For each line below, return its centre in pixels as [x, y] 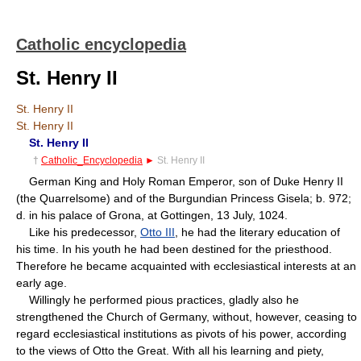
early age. [41, 282]
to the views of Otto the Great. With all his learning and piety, [170, 350]
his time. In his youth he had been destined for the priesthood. [174, 249]
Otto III [158, 232]
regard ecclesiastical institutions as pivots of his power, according [181, 333]
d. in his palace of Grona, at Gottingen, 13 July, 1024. [152, 215]
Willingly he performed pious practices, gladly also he [158, 299]
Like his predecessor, [78, 232]
